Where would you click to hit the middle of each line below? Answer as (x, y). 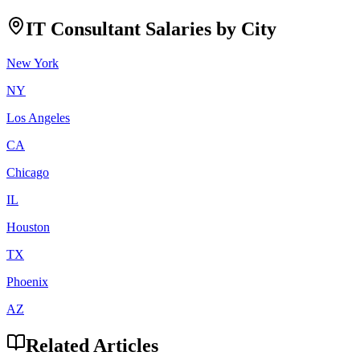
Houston (28, 227)
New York (33, 63)
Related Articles (92, 346)
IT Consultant (83, 29)
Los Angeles (38, 118)
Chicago (28, 173)
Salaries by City (209, 29)
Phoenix (27, 282)
